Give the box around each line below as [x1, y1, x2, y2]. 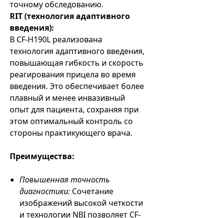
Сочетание [70, 186, 113, 197]
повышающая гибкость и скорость [10, 57, 144, 68]
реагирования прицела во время [10, 69, 136, 80]
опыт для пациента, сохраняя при [10, 104, 139, 115]
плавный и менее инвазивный [10, 92, 125, 103]
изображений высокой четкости [19, 198, 143, 208]
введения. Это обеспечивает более [10, 81, 144, 91]
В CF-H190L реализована [10, 34, 102, 45]
